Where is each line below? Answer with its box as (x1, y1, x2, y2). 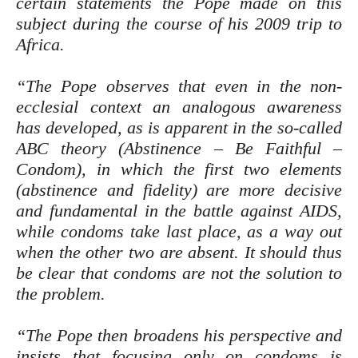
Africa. (16, 34, 65, 54)
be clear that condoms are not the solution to (16, 263, 342, 283)
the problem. (16, 284, 105, 304)
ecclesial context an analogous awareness (16, 97, 342, 117)
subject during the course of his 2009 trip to (16, 14, 342, 34)
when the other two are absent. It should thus (16, 242, 342, 262)
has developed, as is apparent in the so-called (16, 117, 342, 137)
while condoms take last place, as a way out (16, 221, 342, 241)
